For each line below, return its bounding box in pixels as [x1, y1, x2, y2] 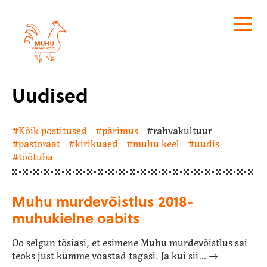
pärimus [102, 125, 138, 136]
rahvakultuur [153, 125, 212, 136]
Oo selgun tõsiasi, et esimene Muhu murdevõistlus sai [12, 237, 247, 249]
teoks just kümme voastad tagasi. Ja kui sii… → [12, 250, 218, 262]
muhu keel [133, 138, 179, 150]
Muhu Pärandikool [12, 18, 94, 30]
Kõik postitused [18, 125, 87, 136]
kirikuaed [75, 138, 118, 150]
